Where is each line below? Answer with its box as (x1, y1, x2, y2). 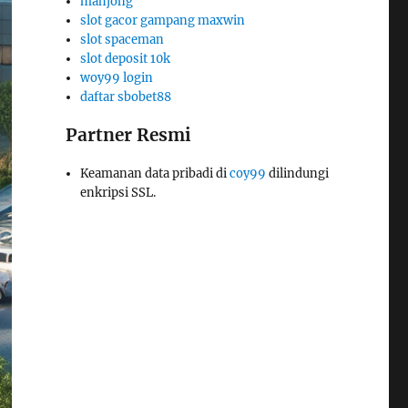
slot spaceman (80, 32, 165, 47)
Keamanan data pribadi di (80, 166, 230, 181)
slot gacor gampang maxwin (80, 13, 246, 28)
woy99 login (80, 70, 154, 86)
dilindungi (266, 166, 330, 181)
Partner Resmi (65, 124, 191, 146)
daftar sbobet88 (80, 89, 172, 105)
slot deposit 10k (80, 51, 171, 66)
